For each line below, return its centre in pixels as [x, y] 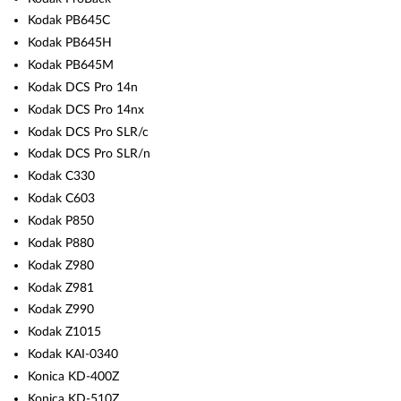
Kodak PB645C [69, 21]
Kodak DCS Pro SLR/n [90, 154]
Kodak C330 [62, 176]
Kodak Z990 [61, 310]
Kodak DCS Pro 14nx [86, 109]
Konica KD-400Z [74, 376]
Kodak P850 [61, 220]
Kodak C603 [62, 199]
